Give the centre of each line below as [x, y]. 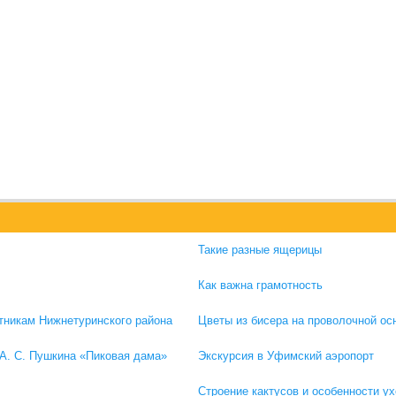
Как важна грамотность [260, 285]
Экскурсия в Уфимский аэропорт [286, 356]
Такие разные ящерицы [260, 250]
